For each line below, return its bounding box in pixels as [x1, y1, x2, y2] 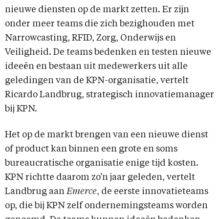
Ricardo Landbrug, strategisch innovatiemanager [5, 90, 214, 100]
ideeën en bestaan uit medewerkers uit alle [5, 62, 188, 71]
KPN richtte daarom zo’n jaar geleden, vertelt [5, 173, 195, 182]
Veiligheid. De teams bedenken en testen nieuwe [5, 48, 211, 57]
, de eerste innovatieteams [97, 187, 208, 197]
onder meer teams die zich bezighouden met [5, 20, 195, 29]
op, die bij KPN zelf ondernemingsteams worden [5, 201, 208, 211]
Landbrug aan [5, 187, 66, 197]
